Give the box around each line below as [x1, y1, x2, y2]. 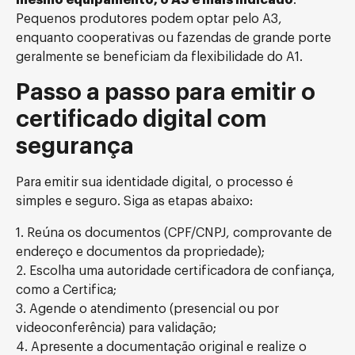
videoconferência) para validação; [16, 322, 216, 334]
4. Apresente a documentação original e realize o [16, 341, 307, 353]
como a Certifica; [16, 284, 116, 296]
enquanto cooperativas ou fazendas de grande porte [16, 32, 331, 44]
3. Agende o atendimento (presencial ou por [16, 303, 279, 315]
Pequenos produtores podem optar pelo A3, [16, 13, 282, 25]
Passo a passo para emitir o [16, 81, 315, 104]
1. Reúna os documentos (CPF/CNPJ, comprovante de [16, 227, 332, 239]
